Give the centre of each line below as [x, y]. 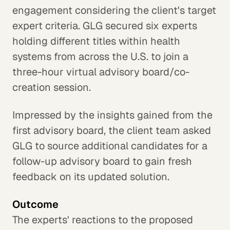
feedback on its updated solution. [91, 176]
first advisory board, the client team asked [112, 130]
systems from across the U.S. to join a [100, 56]
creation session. [52, 87]
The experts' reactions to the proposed [103, 219]
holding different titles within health [96, 41]
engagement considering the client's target [114, 10]
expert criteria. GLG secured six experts [105, 25]
